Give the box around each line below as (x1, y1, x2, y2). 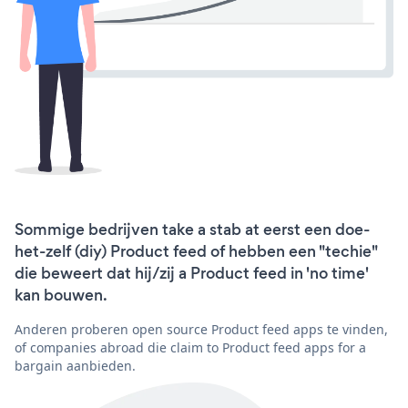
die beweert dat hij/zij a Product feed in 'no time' (15, 262, 368, 285)
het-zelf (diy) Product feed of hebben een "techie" (15, 240, 377, 263)
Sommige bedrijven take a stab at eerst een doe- (15, 219, 370, 241)
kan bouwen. (15, 284, 107, 307)
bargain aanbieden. (15, 357, 136, 375)
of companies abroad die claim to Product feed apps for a (15, 339, 366, 357)
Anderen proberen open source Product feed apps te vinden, (15, 321, 388, 339)
